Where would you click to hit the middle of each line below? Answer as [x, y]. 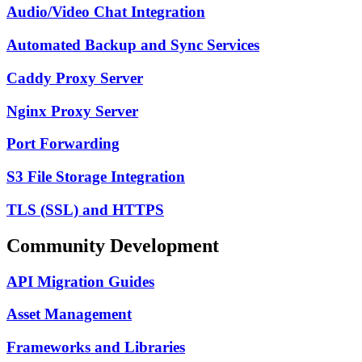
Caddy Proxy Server [75, 78]
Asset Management [69, 314]
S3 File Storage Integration [96, 177]
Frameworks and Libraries [96, 347]
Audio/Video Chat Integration [106, 12]
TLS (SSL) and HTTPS [85, 209]
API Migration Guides [80, 281]
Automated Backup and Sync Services [133, 45]
